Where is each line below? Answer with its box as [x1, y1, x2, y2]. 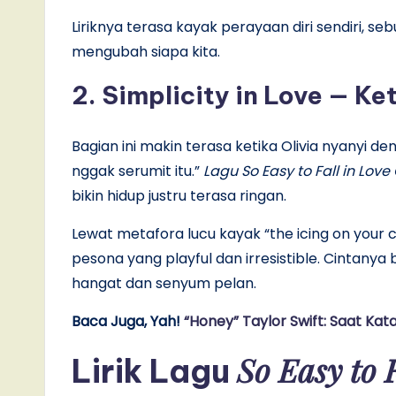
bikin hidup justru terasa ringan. [72, 186, 290, 207]
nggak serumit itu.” [72, 161, 203, 182]
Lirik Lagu [72, 351, 237, 392]
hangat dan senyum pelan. [72, 273, 256, 294]
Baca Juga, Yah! [72, 311, 184, 332]
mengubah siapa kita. [72, 42, 220, 63]
